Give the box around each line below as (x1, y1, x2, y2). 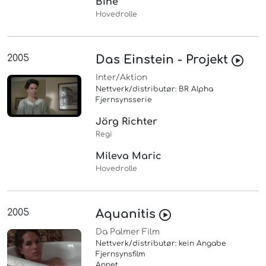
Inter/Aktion (96, 73, 148, 83)
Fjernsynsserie (96, 96, 153, 104)
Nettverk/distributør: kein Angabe (96, 239, 227, 248)
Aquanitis (96, 207, 160, 221)
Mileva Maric (96, 151, 162, 162)
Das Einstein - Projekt (96, 53, 232, 67)
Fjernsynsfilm (96, 250, 146, 259)
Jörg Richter (96, 116, 158, 128)
